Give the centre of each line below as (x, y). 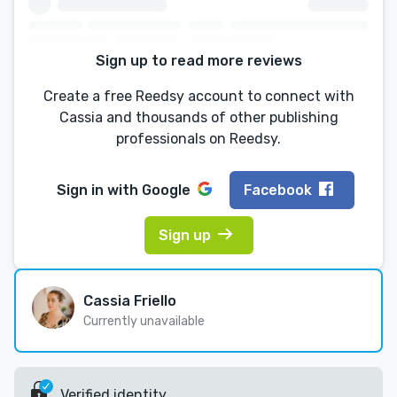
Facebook (278, 190)
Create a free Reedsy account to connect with (198, 97)
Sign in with (99, 190)
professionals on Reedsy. (198, 139)
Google (166, 190)
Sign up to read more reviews (198, 61)
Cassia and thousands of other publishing (198, 118)
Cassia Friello (130, 301)
